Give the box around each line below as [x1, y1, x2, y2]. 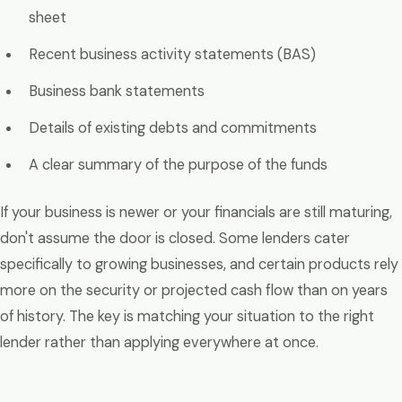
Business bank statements [29, 82, 205, 100]
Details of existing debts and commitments [29, 118, 317, 137]
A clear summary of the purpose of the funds [29, 155, 328, 174]
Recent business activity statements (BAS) [29, 45, 316, 64]
